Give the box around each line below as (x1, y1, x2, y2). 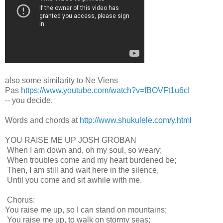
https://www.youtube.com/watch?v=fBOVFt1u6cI (21, 86, 190, 95)
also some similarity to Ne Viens (5, 76, 118, 85)
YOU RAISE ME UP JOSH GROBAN (5, 136, 136, 145)
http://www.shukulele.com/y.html (80, 116, 192, 125)
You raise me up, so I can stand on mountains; (5, 206, 169, 215)
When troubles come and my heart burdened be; (5, 156, 178, 165)
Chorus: (5, 196, 37, 205)
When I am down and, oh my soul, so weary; (5, 146, 164, 155)
